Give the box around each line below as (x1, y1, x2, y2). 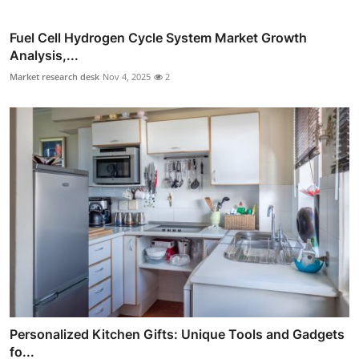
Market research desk (10, 70, 99, 83)
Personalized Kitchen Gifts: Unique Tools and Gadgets (10, 326, 345, 343)
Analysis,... (10, 46, 79, 63)
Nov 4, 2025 (103, 70, 151, 83)
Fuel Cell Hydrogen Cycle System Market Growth (10, 29, 307, 46)
